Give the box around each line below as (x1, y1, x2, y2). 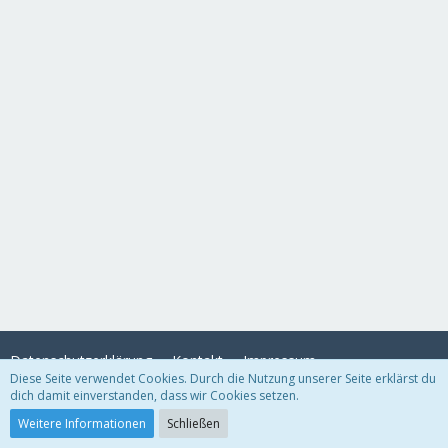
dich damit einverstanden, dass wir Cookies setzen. (10, 387, 299, 404)
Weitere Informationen (18, 415, 146, 432)
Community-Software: (117, 411, 243, 428)
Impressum (243, 351, 316, 370)
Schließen (167, 415, 220, 432)
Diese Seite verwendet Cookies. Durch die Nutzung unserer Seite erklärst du (10, 370, 436, 387)
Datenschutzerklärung (10, 351, 152, 370)
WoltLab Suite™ (242, 411, 331, 428)
